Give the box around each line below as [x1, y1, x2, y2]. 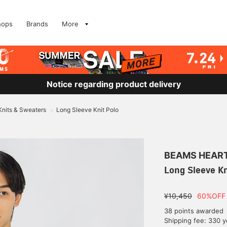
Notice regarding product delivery [46, 79, 181, 89]
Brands [26, 20, 48, 28]
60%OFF [197, 192, 225, 200]
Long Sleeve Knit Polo [56, 106, 119, 113]
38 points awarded [164, 207, 223, 215]
